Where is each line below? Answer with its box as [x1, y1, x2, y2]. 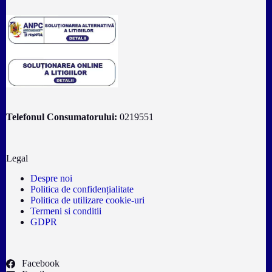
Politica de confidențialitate [30, 184, 134, 194]
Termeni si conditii [30, 206, 101, 216]
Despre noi [30, 173, 72, 183]
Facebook [22, 258, 60, 268]
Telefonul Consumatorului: [6, 112, 117, 123]
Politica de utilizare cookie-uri [30, 195, 144, 205]
